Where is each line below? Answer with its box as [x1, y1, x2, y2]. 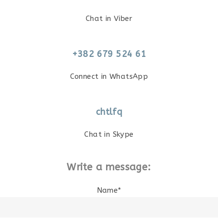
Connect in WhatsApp [70, 72, 148, 81]
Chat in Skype [84, 130, 134, 139]
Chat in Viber [85, 14, 133, 23]
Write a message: [67, 162, 151, 173]
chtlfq [95, 107, 123, 117]
